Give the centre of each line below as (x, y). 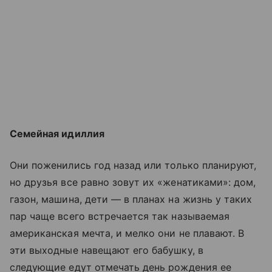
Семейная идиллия (57, 133)
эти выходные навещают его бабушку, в (107, 250)
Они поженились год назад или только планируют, (133, 165)
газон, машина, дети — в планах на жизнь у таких (131, 199)
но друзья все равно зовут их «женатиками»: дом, (133, 182)
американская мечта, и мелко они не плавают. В (127, 233)
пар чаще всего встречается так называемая (120, 216)
